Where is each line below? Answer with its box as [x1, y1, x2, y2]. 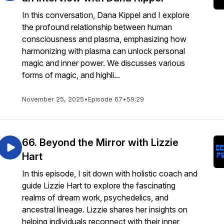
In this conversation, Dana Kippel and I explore [22, 10, 189, 20]
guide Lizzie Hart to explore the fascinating [22, 180, 175, 190]
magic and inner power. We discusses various [22, 58, 185, 68]
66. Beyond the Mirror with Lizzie [22, 136, 178, 148]
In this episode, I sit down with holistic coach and [22, 168, 197, 178]
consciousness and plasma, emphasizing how [22, 34, 186, 44]
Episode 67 [88, 95, 122, 103]
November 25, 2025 [22, 95, 84, 103]
